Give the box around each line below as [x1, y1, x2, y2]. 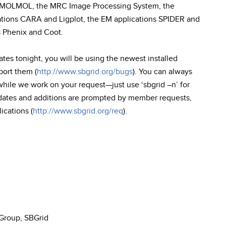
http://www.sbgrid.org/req [33, 106, 123, 116]
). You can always [133, 67, 192, 77]
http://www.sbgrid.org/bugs [37, 67, 133, 77]
